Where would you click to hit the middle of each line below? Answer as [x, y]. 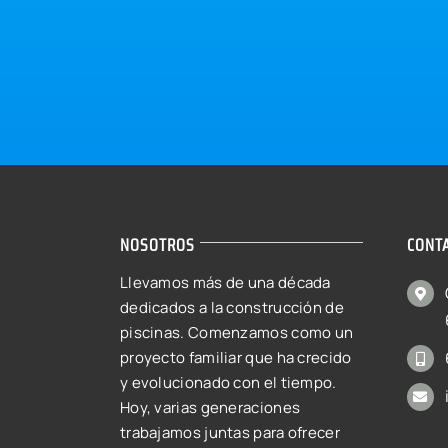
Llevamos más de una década [225, 282]
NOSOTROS [157, 245]
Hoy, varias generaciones [210, 407]
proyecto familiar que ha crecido [235, 357]
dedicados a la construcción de [231, 307]
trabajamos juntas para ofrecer [229, 432]
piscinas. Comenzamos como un [236, 332]
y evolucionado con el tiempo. [228, 382]
